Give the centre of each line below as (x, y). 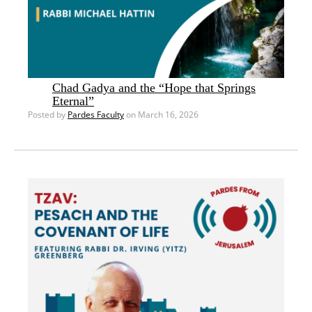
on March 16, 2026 (161, 114)
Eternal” (73, 101)
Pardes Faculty (96, 114)
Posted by (48, 114)
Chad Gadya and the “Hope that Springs (154, 87)
